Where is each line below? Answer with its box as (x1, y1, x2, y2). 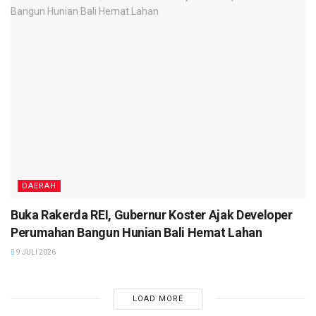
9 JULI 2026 (15, 248, 56, 256)
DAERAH (22, 181, 56, 190)
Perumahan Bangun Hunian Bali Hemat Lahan (11, 224, 262, 240)
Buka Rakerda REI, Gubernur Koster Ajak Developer (11, 207, 293, 222)
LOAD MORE (132, 293, 183, 303)
